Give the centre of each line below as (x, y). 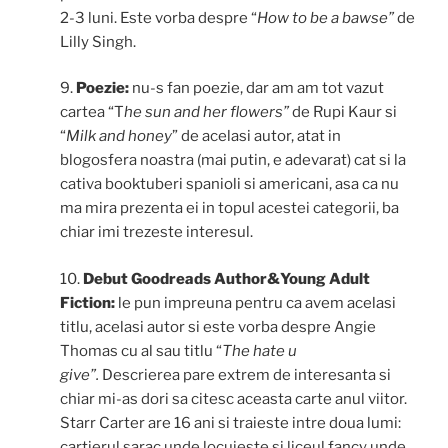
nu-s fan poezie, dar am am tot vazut (258, 88)
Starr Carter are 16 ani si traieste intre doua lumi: (230, 422)
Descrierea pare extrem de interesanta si (246, 374)
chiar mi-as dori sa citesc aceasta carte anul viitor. (233, 398)
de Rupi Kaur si (344, 112)
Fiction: (87, 302)
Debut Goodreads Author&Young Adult (226, 278)
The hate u (259, 350)
